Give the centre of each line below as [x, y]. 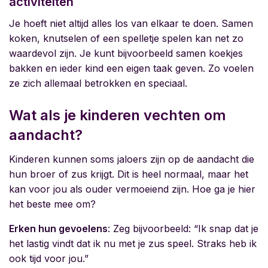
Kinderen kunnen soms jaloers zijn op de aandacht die [132, 159]
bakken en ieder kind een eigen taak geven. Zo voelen [131, 68]
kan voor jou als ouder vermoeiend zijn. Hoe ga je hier [132, 189]
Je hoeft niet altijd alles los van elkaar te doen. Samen [131, 24]
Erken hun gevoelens [58, 229]
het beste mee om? [52, 204]
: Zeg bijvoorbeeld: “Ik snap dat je [183, 229]
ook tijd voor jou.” [49, 259]
